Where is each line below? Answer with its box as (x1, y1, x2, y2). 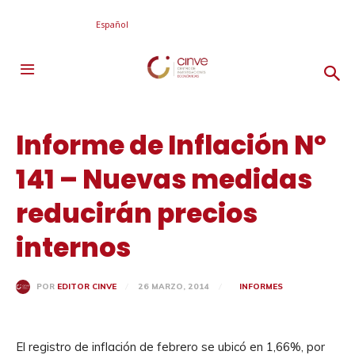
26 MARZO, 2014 (138, 281, 209, 292)
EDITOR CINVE (57, 281, 116, 292)
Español (96, 17, 128, 30)
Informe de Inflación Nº (16, 127, 326, 164)
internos (16, 229, 131, 266)
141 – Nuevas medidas (16, 161, 312, 198)
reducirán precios (16, 195, 258, 232)
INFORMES (239, 281, 283, 292)
